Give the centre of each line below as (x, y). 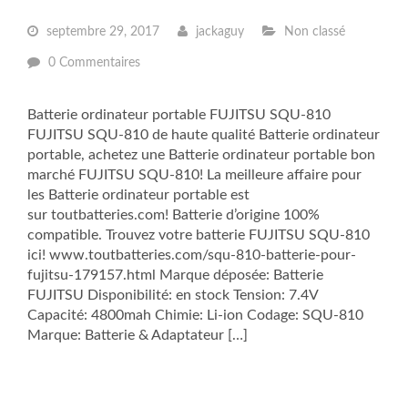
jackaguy (218, 32)
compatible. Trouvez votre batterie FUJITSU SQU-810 (199, 235)
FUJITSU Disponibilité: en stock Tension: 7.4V (173, 295)
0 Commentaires (94, 63)
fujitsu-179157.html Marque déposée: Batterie (175, 275)
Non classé (313, 32)
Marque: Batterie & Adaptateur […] (138, 335)
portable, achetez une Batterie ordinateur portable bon (201, 155)
